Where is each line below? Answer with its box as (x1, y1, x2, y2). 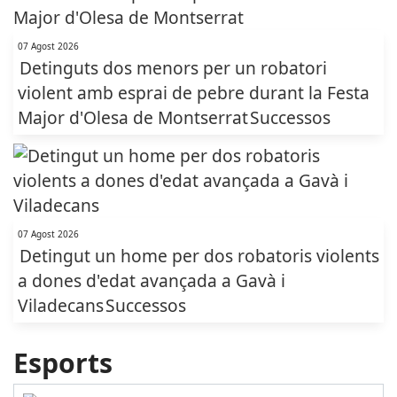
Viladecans (18, 293, 104, 317)
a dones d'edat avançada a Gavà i (18, 269, 285, 292)
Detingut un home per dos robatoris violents (19, 244, 379, 268)
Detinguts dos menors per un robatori (19, 56, 327, 80)
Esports (13, 345, 113, 381)
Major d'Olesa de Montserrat (18, 105, 248, 129)
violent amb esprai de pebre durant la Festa (18, 81, 370, 105)
